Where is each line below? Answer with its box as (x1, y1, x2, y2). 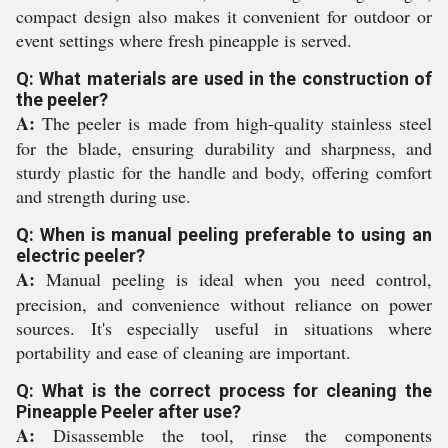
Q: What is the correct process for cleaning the (16, 380, 432, 401)
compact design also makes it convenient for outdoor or (16, 4, 432, 28)
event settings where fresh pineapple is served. (16, 28, 352, 52)
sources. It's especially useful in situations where (16, 316, 432, 340)
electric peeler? (16, 245, 145, 266)
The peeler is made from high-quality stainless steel (35, 111, 432, 135)
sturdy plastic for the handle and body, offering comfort (16, 160, 432, 184)
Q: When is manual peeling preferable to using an (16, 224, 432, 245)
